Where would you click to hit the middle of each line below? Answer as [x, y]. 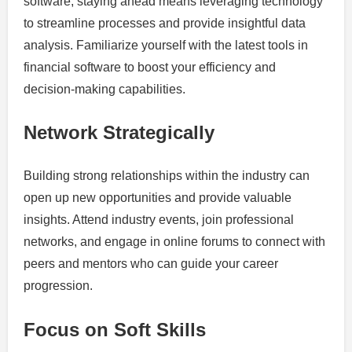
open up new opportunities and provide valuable [158, 198]
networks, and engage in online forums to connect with [174, 242]
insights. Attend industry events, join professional [159, 220]
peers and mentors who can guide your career [151, 264]
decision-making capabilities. [104, 89]
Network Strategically [119, 133]
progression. [58, 286]
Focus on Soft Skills [115, 330]
